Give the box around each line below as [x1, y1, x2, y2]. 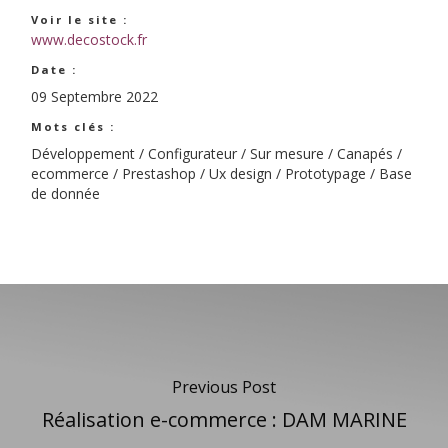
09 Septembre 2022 [30, 87, 158, 107]
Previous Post [172, 375, 276, 398]
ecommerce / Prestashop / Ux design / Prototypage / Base [30, 164, 412, 184]
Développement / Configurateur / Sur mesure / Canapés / [30, 144, 402, 164]
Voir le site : [30, 12, 128, 28]
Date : [30, 62, 77, 78]
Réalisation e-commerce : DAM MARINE [41, 405, 407, 433]
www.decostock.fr [30, 30, 147, 50]
